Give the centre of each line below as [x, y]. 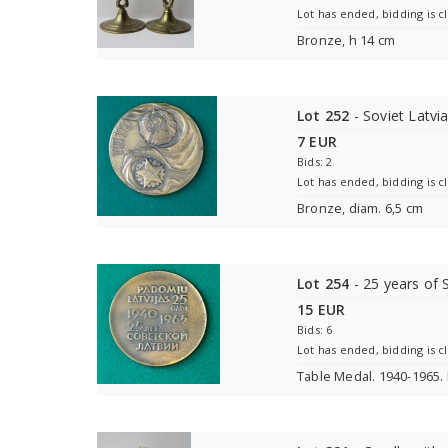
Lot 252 [323, 115]
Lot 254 [323, 283]
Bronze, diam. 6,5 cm [360, 208]
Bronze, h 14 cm [348, 40]
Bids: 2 [315, 161]
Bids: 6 [315, 329]
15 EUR [321, 309]
